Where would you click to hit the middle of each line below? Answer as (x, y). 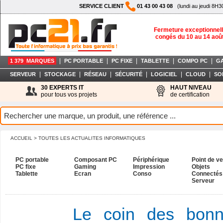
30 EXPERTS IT (62, 88)
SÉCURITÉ (128, 74)
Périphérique (151, 160)
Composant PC (96, 160)
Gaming (85, 167)
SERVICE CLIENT (102, 6)
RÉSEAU (95, 74)
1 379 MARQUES (32, 61)
